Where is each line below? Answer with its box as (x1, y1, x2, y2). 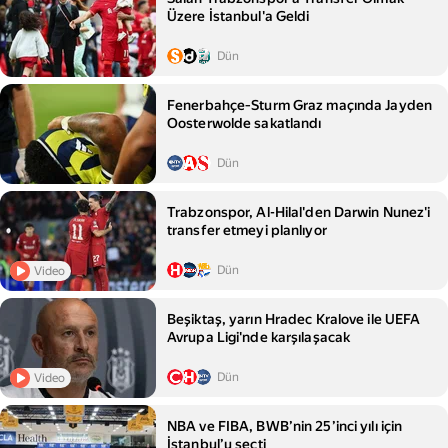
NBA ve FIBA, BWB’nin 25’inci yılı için (167, 418, 403, 434)
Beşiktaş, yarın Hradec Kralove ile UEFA (167, 311, 421, 327)
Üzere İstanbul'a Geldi (167, 8, 310, 24)
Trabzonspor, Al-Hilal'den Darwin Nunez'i (167, 204, 431, 220)
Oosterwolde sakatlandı (167, 115, 322, 131)
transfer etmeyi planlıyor (167, 222, 327, 238)
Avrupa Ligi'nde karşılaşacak (167, 329, 351, 345)
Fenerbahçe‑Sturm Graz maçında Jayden (167, 97, 433, 113)
